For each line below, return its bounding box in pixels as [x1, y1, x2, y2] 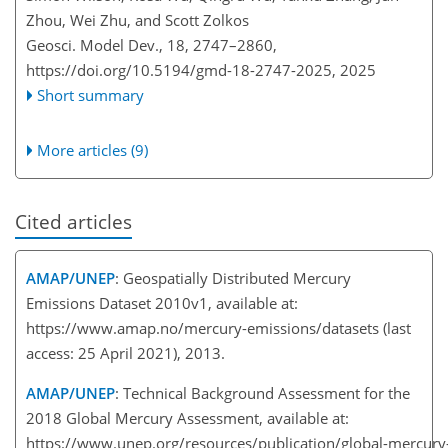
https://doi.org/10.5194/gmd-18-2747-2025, [26, 60, 336, 80]
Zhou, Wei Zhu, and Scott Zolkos [26, 10, 249, 30]
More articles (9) [37, 140, 149, 160]
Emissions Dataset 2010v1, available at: [26, 293, 298, 314]
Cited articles [15, 209, 132, 234]
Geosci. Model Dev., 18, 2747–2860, [26, 35, 277, 55]
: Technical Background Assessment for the [115, 383, 410, 404]
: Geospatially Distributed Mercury [115, 268, 351, 289]
